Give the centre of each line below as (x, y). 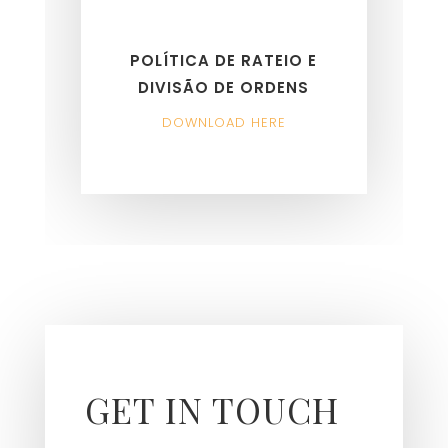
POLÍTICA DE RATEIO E (224, 60)
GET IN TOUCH (211, 410)
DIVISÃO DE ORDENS (224, 87)
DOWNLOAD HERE (223, 122)
